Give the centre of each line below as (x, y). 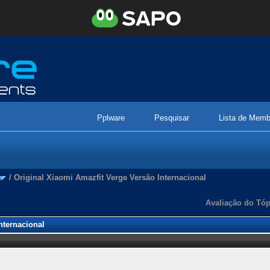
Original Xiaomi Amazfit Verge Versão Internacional (110, 177)
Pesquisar (172, 118)
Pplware (111, 118)
